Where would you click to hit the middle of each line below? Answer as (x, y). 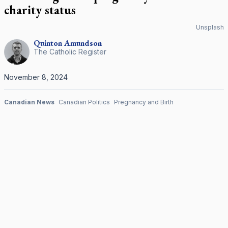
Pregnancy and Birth (144, 102)
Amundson (83, 43)
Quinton (48, 43)
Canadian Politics (84, 102)
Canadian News (29, 102)
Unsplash (210, 27)
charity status (40, 10)
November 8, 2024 (36, 77)
